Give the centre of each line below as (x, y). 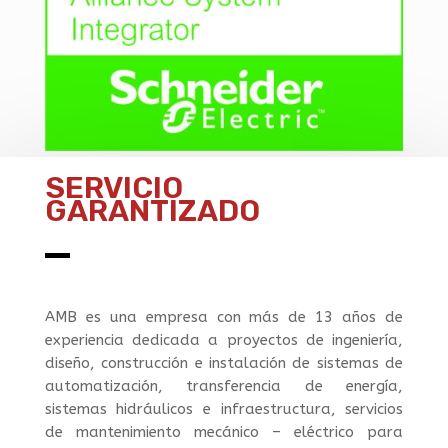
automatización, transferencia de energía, (224, 386)
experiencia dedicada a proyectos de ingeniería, (224, 340)
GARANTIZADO (152, 211)
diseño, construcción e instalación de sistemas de (224, 363)
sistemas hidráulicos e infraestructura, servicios (224, 409)
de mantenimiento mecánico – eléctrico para (224, 432)
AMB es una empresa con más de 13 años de (224, 317)
